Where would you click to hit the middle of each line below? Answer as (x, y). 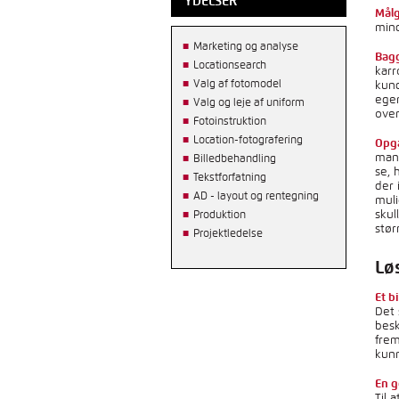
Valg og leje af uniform (249, 102)
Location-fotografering (248, 140)
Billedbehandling (235, 159)
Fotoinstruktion (230, 121)
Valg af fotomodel (237, 84)
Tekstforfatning (230, 177)
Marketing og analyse (246, 46)
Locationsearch (230, 65)
